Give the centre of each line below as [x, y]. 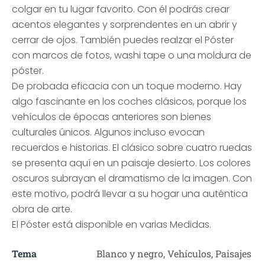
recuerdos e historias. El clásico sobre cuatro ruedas [132, 148]
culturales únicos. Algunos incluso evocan [108, 132]
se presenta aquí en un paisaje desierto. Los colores [131, 163]
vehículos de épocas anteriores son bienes [112, 117]
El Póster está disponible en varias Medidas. [112, 224]
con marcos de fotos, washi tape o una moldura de [132, 55]
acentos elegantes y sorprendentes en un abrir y [125, 25]
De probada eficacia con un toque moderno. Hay [127, 86]
